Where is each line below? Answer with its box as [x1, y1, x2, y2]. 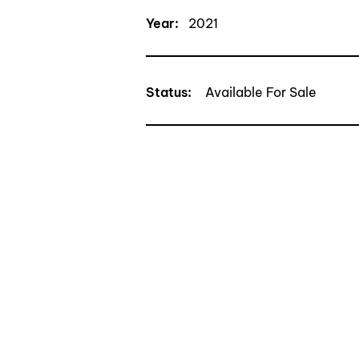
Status [146, 84, 188, 100]
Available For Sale [205, 84, 317, 100]
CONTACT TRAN [163, 156, 295, 176]
